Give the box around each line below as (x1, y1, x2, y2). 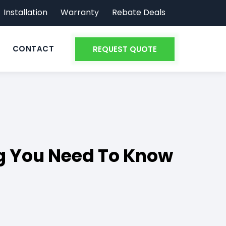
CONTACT (12, 43, 54, 54)
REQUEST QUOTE (93, 44, 157, 55)
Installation (4, 7, 47, 18)
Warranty (61, 7, 99, 18)
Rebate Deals (112, 7, 165, 18)
